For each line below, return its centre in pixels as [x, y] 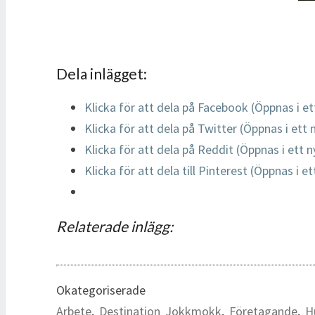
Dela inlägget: [102, 74]
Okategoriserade [101, 290]
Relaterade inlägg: [115, 226]
